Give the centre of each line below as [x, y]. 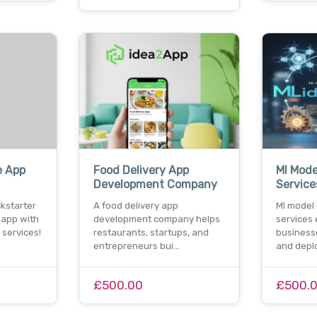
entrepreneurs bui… [137, 246]
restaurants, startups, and [151, 233]
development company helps [157, 219]
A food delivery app [136, 206]
